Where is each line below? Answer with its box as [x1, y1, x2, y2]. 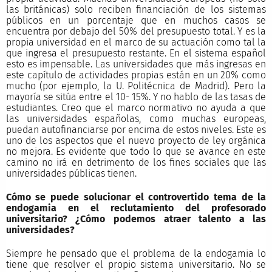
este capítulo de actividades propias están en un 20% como [5, 69, 267, 81]
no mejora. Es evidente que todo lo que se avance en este [5, 145, 267, 157]
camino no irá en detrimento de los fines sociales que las [5, 156, 267, 168]
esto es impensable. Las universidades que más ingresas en [5, 58, 267, 70]
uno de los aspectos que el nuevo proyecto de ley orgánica [5, 134, 267, 146]
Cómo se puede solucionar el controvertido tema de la [5, 191, 267, 203]
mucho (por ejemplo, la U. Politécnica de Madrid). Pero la [5, 80, 267, 92]
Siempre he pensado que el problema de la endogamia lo [5, 247, 267, 259]
